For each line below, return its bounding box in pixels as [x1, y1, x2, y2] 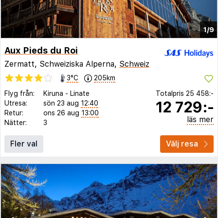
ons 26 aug [43, 109, 79, 117]
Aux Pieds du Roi [4, 45, 78, 55]
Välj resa [166, 139, 198, 148]
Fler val [10, 139, 37, 148]
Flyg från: [4, 89, 35, 97]
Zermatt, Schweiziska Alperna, [4, 59, 119, 69]
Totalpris [156, 89, 186, 97]
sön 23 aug [43, 99, 79, 107]
